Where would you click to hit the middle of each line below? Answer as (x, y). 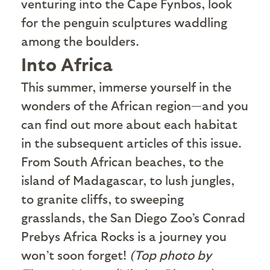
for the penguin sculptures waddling (124, 22)
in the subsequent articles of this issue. (131, 142)
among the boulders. (82, 40)
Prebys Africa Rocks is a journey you (124, 236)
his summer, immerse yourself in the (130, 86)
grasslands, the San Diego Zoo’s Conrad (133, 217)
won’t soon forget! (75, 254)
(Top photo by (171, 254)
